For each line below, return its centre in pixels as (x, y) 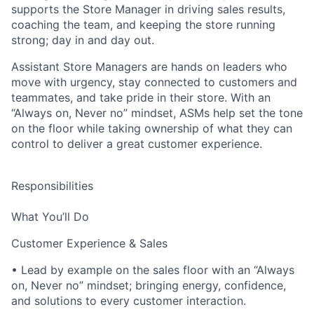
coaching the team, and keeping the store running (143, 25)
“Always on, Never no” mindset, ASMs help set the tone (157, 113)
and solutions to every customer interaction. (129, 301)
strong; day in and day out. (83, 40)
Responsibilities (52, 186)
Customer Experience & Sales (89, 243)
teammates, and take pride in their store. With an (141, 97)
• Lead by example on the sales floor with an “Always (153, 270)
